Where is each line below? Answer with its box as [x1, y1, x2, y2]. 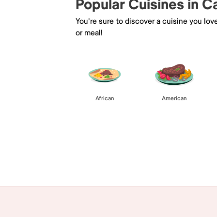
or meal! [76, 28, 103, 38]
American [162, 94, 187, 102]
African [95, 94, 114, 102]
